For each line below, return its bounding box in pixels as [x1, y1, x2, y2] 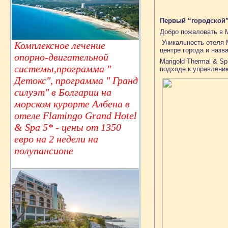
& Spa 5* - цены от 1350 [14, 122, 121, 133]
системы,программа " [14, 63, 111, 75]
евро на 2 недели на [14, 133, 98, 145]
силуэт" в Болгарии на [14, 87, 111, 98]
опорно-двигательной [14, 51, 108, 63]
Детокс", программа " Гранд [14, 75, 138, 87]
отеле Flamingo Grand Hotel [14, 110, 137, 122]
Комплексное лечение [14, 40, 105, 51]
